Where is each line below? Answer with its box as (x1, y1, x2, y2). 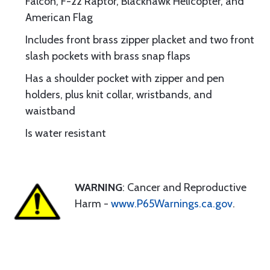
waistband (25, 104, 75, 118)
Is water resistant (25, 127, 106, 140)
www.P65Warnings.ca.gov (111, 197, 233, 210)
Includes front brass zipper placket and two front (25, 33, 254, 46)
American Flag (25, 11, 93, 24)
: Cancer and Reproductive (122, 181, 246, 194)
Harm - (75, 197, 111, 210)
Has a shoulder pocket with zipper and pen (25, 72, 224, 85)
